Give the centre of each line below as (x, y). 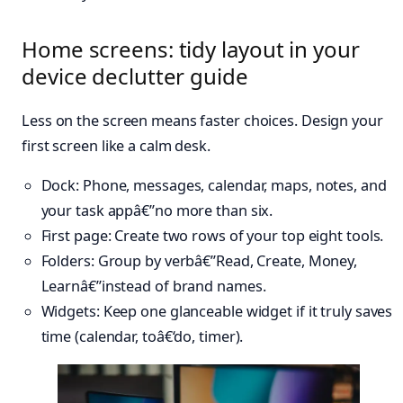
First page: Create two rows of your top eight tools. (212, 236)
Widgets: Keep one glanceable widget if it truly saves (217, 312)
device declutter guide (135, 76)
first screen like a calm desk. (116, 145)
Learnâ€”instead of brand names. (153, 287)
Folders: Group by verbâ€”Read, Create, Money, (199, 261)
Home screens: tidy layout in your (191, 49)
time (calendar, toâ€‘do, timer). (142, 337)
